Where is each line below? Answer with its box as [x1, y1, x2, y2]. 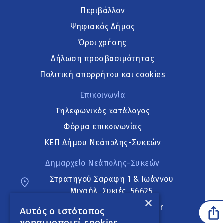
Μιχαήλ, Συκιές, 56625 [70, 186, 153, 196]
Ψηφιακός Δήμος [70, 22, 135, 32]
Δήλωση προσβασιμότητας [51, 54, 155, 64]
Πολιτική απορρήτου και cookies [40, 70, 166, 80]
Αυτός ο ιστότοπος [20, 205, 105, 217]
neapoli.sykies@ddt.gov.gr [59, 202, 164, 212]
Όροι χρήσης [78, 38, 127, 48]
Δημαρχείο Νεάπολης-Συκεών [45, 158, 160, 168]
